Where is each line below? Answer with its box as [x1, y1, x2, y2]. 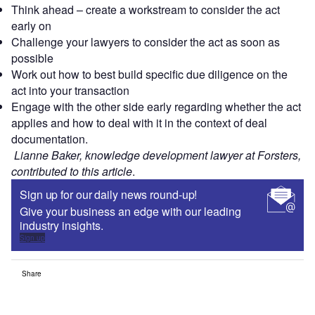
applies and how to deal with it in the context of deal [11, 115, 267, 131]
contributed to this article [11, 163, 132, 180]
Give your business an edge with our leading [20, 203, 241, 220]
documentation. [11, 131, 88, 148]
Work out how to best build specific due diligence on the [11, 66, 288, 83]
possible [11, 50, 53, 67]
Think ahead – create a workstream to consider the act [11, 1, 280, 18]
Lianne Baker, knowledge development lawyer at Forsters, [11, 147, 301, 164]
